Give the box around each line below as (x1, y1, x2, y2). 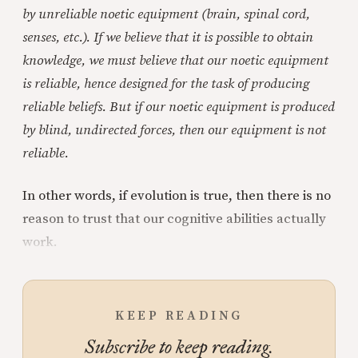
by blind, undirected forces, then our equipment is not (22, 121, 326, 139)
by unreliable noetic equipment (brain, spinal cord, (22, 6, 310, 23)
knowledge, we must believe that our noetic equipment (22, 52, 328, 70)
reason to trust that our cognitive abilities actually (22, 210, 326, 228)
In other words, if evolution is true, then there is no (22, 187, 331, 205)
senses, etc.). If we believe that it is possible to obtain (22, 29, 313, 46)
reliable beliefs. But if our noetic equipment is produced (22, 98, 335, 116)
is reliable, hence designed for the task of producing (22, 75, 309, 93)
